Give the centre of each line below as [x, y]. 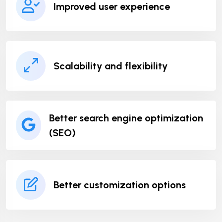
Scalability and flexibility [111, 66]
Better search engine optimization [126, 118]
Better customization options [120, 185]
